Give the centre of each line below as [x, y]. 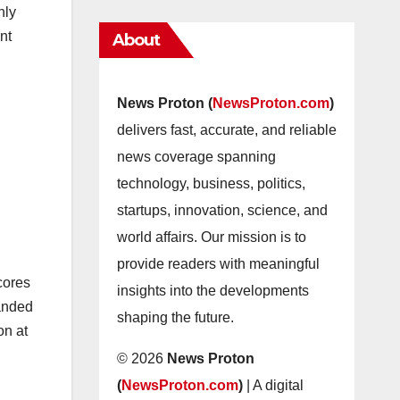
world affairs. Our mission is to [211, 237]
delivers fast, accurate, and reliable [226, 130]
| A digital [273, 385]
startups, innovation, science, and [222, 210]
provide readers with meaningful [218, 264]
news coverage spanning [196, 157]
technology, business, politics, [211, 183]
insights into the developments [212, 291]
